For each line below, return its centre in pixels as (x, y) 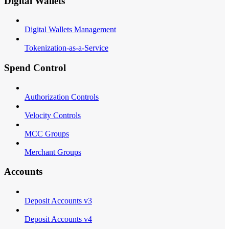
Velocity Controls (53, 115)
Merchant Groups (53, 152)
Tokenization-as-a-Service (66, 48)
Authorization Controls (62, 97)
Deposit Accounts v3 (58, 201)
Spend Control (35, 68)
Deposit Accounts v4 (58, 219)
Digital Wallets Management (70, 30)
